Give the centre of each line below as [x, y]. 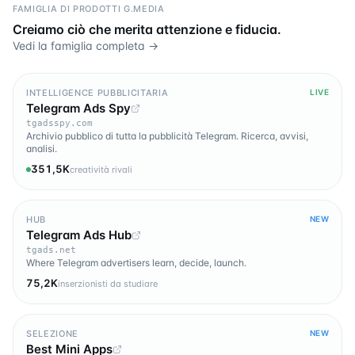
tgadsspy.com [59, 123]
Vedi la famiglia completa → [86, 46]
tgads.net [51, 250]
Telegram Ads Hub [79, 235]
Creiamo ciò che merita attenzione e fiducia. [147, 29]
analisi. [42, 149]
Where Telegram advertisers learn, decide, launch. [136, 263]
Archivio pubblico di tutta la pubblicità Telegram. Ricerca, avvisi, [167, 136]
